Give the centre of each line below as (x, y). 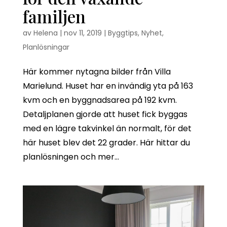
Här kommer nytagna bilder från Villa (97, 71)
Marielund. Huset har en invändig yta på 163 (108, 86)
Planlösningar (46, 47)
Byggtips (123, 33)
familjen (54, 16)
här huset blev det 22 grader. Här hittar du (106, 142)
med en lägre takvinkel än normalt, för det (107, 128)
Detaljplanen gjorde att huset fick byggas (105, 114)
